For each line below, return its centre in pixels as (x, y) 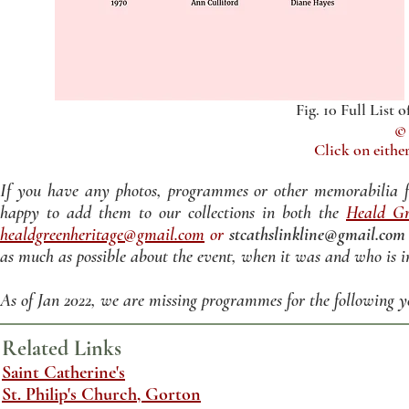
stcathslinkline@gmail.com (317, 235)
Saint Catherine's (63, 372)
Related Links (62, 348)
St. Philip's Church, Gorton (101, 394)
